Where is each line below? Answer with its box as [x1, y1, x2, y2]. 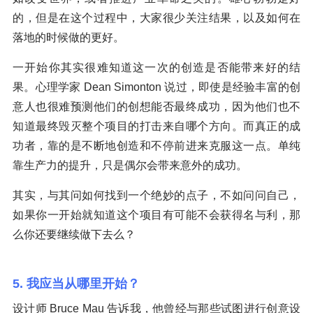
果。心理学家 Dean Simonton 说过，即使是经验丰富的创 [13, 80, 300, 93]
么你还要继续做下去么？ [13, 228, 136, 240]
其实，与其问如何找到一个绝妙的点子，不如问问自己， [13, 189, 300, 201]
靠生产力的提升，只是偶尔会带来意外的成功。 [13, 159, 247, 171]
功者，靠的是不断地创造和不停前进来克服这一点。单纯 [13, 139, 300, 152]
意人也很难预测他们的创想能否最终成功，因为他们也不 [13, 100, 300, 112]
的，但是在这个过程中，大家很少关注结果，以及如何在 [13, 11, 300, 24]
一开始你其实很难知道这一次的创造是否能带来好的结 [13, 61, 300, 73]
